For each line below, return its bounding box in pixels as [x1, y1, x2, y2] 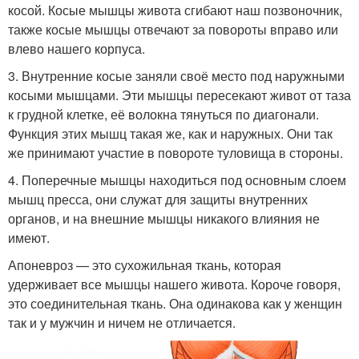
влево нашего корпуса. [8, 39, 145, 58]
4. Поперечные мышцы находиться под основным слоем [8, 171, 346, 189]
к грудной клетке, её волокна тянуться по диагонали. [8, 105, 319, 123]
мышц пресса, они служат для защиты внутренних [8, 190, 308, 208]
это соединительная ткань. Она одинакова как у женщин [8, 294, 342, 313]
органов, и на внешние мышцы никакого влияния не [8, 209, 320, 228]
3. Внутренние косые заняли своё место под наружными [8, 67, 345, 85]
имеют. [8, 228, 50, 247]
